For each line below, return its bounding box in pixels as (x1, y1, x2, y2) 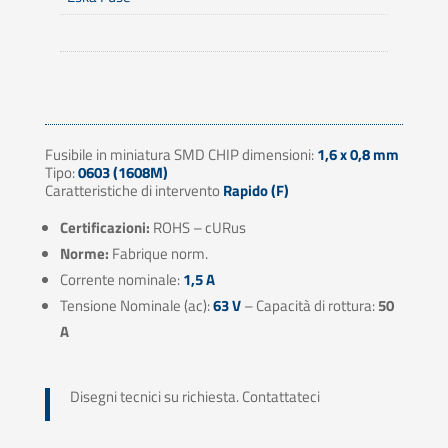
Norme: (59, 241, 109, 265)
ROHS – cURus (149, 215, 246, 239)
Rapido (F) (222, 178, 289, 202)
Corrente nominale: (59, 267, 183, 291)
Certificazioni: (59, 215, 150, 239)
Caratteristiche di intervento (44, 178, 223, 202)
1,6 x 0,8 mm (316, 142, 399, 166)
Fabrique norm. (108, 241, 208, 265)
